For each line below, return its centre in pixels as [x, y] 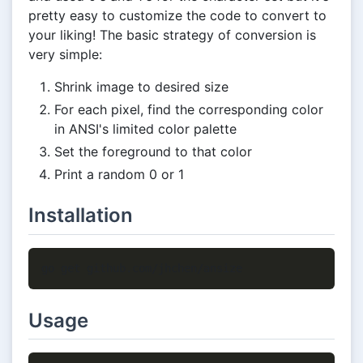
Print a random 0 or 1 [119, 175]
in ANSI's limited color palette [145, 129]
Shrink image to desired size [141, 87]
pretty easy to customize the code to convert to [177, 16]
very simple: [65, 55]
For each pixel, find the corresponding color [189, 110]
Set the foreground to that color [153, 152]
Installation [81, 216]
